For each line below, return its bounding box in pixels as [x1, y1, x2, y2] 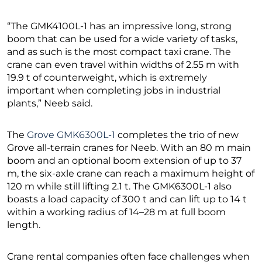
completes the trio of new [115, 129, 239, 141]
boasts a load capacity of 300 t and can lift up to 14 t [7, 194, 247, 205]
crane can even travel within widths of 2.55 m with [7, 59, 239, 71]
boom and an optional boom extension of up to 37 [7, 155, 242, 167]
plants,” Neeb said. [7, 98, 92, 109]
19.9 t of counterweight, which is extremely [7, 72, 207, 84]
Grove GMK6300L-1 [27, 129, 115, 141]
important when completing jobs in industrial [7, 85, 220, 96]
